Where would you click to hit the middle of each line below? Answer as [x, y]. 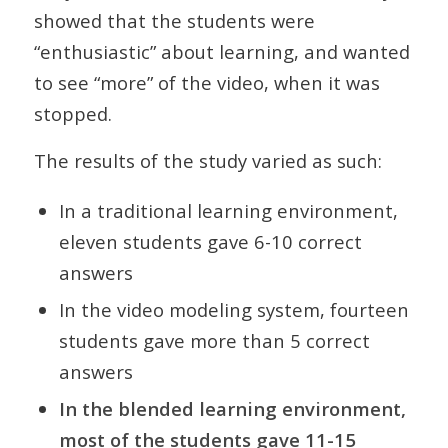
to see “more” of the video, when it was [206, 83]
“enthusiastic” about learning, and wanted [221, 52]
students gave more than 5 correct [214, 340]
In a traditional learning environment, [228, 210]
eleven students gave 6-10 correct [210, 241]
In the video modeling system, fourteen [233, 309]
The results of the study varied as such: [207, 160]
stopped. [72, 114]
